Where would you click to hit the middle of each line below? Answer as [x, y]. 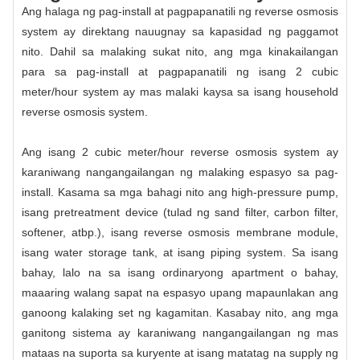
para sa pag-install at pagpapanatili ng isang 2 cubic [180, 71]
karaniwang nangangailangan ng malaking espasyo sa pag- [180, 172]
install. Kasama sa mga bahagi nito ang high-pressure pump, [180, 192]
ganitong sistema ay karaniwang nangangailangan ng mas [180, 332]
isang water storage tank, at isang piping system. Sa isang [180, 252]
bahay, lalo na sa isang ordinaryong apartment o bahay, [180, 272]
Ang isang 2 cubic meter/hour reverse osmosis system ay [180, 151]
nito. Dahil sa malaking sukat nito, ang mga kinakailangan [180, 51]
